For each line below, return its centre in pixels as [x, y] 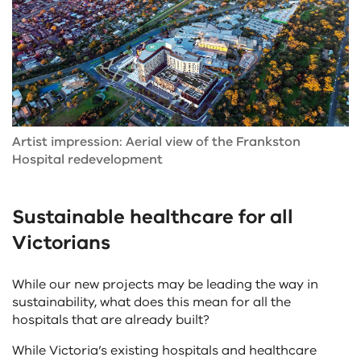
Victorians [61, 243]
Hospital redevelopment [87, 160]
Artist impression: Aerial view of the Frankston [156, 142]
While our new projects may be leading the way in [165, 285]
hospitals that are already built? [111, 320]
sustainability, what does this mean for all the [151, 303]
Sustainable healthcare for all [153, 217]
